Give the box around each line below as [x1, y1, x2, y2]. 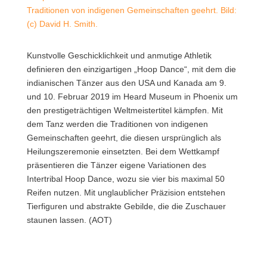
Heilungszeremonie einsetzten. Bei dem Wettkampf [26, 147, 219, 157]
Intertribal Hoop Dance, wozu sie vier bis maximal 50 [26, 174, 225, 184]
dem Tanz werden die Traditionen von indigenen [26, 119, 208, 129]
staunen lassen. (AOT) [26, 215, 112, 225]
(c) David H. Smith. [26, 19, 98, 29]
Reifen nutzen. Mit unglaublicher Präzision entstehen [26, 188, 225, 198]
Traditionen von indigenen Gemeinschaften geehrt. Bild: [26, 5, 237, 15]
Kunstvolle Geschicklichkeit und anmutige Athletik [26, 51, 212, 61]
